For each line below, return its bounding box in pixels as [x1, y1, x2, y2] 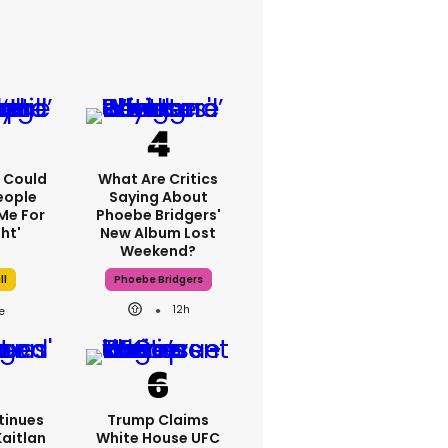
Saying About [108, 187, 208, 207]
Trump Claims [107, 410, 210, 430]
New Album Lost [100, 223, 217, 243]
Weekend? [120, 241, 197, 261]
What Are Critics [98, 169, 219, 189]
